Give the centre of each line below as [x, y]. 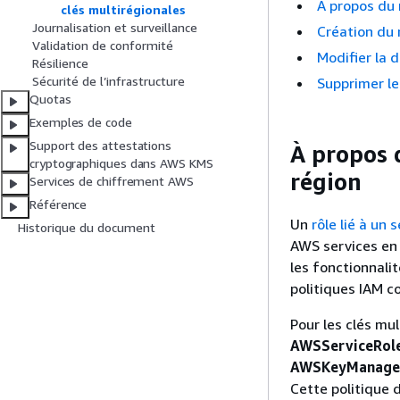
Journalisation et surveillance [115, 28]
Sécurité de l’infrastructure [108, 81]
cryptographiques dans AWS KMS [121, 163]
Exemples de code [81, 122]
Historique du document [87, 228]
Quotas [50, 99]
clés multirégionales [123, 10]
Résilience [60, 63]
